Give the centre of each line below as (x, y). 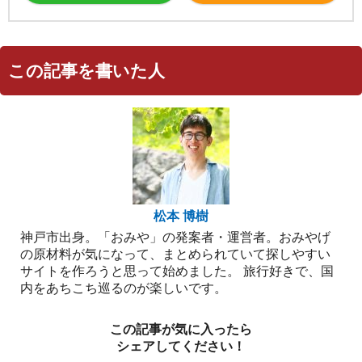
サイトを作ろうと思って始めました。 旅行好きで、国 (177, 271)
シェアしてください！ (181, 347)
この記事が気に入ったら (181, 330)
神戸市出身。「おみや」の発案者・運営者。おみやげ (175, 238)
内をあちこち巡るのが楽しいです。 (124, 288)
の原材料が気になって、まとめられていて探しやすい (175, 255)
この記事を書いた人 (86, 71)
